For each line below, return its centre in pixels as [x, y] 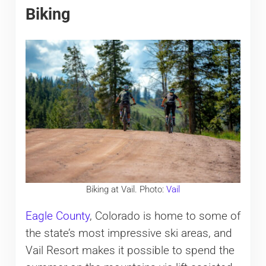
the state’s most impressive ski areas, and [129, 233]
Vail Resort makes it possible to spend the [130, 250]
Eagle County [57, 216]
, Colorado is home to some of [165, 216]
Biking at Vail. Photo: [126, 190]
